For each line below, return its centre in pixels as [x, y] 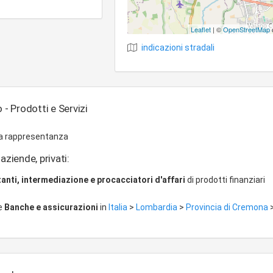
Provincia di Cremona [228, 207]
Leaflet [201, 29]
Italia [119, 207]
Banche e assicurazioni [51, 207]
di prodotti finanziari [225, 180]
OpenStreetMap [246, 29]
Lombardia [158, 207]
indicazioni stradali [178, 48]
